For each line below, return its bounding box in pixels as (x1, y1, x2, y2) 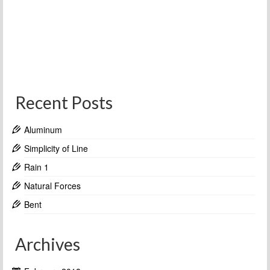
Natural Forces (24, 179, 81, 192)
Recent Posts (15, 92, 113, 113)
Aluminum (24, 123, 62, 136)
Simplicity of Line (24, 142, 88, 154)
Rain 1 (24, 160, 49, 173)
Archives (15, 233, 80, 254)
